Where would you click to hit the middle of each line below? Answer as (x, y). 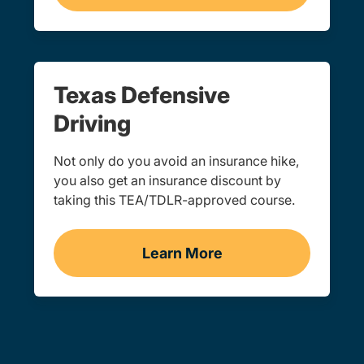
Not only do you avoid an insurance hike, (176, 161)
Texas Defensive (142, 95)
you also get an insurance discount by (167, 180)
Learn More (182, 253)
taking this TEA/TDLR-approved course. (174, 200)
